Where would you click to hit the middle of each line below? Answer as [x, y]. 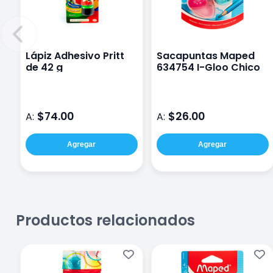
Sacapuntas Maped [205, 55]
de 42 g [44, 67]
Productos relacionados [105, 220]
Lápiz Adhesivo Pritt [75, 55]
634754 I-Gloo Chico [208, 67]
